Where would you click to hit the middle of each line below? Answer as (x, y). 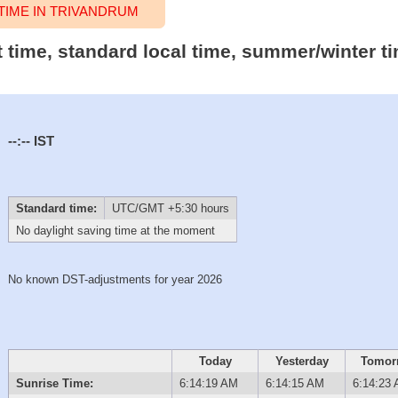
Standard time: (56, 209)
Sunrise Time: (54, 383)
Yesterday (302, 361)
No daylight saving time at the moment (115, 231)
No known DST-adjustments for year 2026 (115, 279)
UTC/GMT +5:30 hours (170, 209)
